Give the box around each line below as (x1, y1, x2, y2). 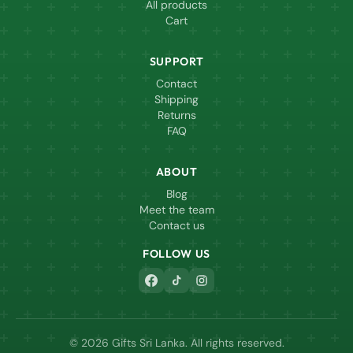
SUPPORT (149, 54, 204, 69)
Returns (157, 108, 196, 123)
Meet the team (139, 203, 214, 217)
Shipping (154, 92, 199, 107)
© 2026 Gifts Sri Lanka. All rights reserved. (69, 336, 284, 351)
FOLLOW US (142, 247, 211, 262)
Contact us (148, 218, 205, 233)
